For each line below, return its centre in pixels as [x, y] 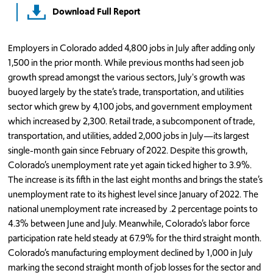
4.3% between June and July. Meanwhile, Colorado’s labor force [129, 223]
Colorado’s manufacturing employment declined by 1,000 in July [131, 252]
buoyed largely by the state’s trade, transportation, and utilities [126, 91]
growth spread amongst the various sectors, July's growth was [127, 77]
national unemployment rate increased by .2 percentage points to [133, 208]
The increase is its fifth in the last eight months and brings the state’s [136, 179]
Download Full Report [97, 11]
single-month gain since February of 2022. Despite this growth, [128, 150]
